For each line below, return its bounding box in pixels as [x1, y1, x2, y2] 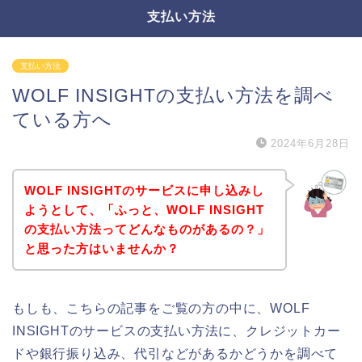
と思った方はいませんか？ [23, 241, 179, 255]
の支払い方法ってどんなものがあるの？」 [23, 221, 270, 236]
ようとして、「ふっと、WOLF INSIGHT [23, 202, 264, 217]
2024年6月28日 [271, 137, 350, 149]
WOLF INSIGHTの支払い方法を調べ [12, 85, 334, 106]
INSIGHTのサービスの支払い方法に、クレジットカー [12, 323, 341, 338]
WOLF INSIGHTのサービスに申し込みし [23, 183, 264, 197]
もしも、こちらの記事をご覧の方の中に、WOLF [12, 301, 310, 315]
